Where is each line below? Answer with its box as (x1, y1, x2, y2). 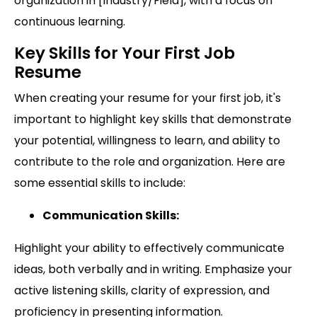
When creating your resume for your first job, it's (14, 90, 281, 107)
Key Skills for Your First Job (14, 42, 235, 65)
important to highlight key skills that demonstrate (14, 111, 292, 128)
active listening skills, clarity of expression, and (14, 282, 270, 299)
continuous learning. (14, 13, 125, 30)
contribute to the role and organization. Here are (14, 154, 285, 171)
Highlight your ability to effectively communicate (14, 240, 284, 257)
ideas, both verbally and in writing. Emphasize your (14, 261, 292, 278)
